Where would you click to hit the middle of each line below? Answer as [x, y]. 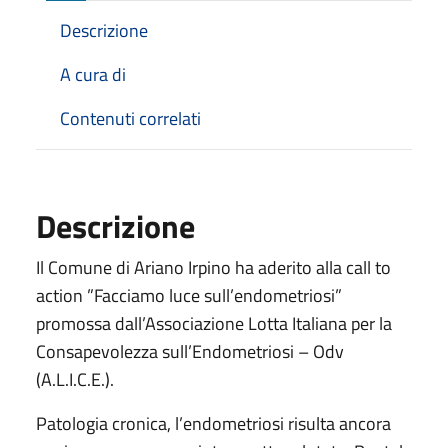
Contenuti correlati [130, 118]
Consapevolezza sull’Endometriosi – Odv [190, 351]
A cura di [93, 74]
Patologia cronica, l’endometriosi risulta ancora [213, 423]
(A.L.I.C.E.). [75, 379]
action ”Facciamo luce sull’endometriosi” [189, 295]
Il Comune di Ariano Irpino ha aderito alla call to [213, 267]
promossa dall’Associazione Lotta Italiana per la [214, 323]
